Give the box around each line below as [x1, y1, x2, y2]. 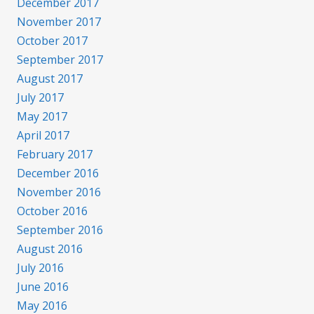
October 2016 [17, 203, 88, 219]
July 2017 [17, 90, 64, 105]
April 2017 [17, 128, 69, 143]
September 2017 [17, 52, 103, 67]
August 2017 [17, 71, 83, 86]
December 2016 [17, 165, 99, 181]
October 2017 [17, 33, 88, 48]
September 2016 [17, 222, 103, 238]
